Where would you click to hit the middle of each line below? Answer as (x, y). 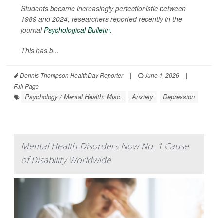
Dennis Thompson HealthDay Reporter (71, 75)
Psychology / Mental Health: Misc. (73, 96)
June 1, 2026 (161, 75)
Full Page (26, 86)
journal (32, 29)
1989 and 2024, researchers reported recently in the (101, 19)
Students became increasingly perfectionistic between (103, 8)
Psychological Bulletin (77, 29)
